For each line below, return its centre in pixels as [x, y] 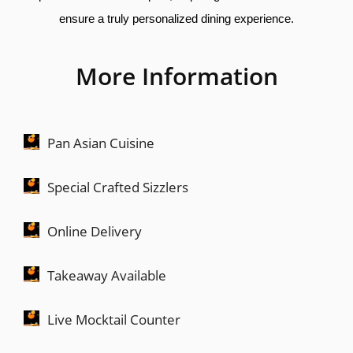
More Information [176, 76]
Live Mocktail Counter [114, 319]
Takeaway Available [107, 275]
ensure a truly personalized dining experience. [176, 18]
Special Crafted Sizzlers [118, 187]
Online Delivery [95, 231]
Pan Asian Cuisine [101, 143]
